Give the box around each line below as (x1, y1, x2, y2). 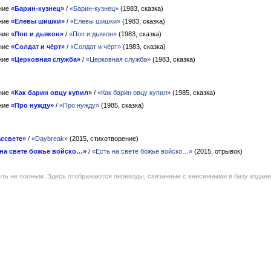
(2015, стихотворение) (68, 135, 139, 142)
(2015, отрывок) (192, 148, 243, 155)
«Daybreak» (31, 135, 68, 142)
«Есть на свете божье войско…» (92, 148, 192, 155)
